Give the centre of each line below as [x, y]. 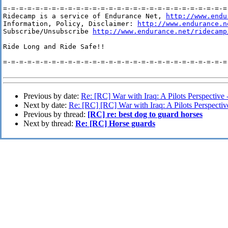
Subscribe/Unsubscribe [48, 32]
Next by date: [46, 105]
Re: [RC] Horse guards [115, 124]
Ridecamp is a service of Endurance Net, [84, 16]
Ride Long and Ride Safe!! [54, 47]
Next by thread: [49, 124]
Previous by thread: [55, 115]
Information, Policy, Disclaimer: [70, 24]
